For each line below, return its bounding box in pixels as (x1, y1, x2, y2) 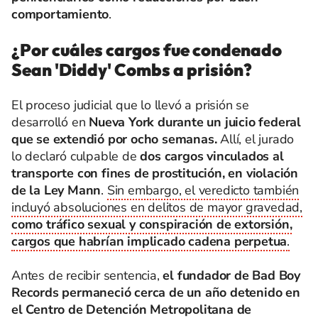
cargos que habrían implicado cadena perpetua (11, 233, 287, 251)
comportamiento (11, 6, 109, 23)
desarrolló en (11, 114, 89, 131)
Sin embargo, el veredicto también (106, 182, 300, 199)
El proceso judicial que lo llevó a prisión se (11, 97, 249, 114)
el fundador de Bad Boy (159, 267, 301, 285)
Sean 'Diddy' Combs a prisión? (11, 59, 252, 81)
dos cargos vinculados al (140, 148, 284, 165)
